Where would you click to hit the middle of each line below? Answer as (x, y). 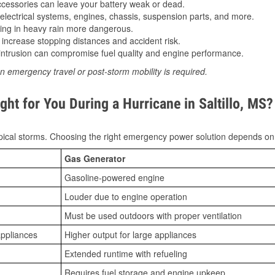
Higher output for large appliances (130, 235)
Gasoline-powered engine (114, 178)
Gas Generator (95, 159)
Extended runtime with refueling (126, 254)
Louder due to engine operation (126, 197)
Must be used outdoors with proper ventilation (153, 216)
